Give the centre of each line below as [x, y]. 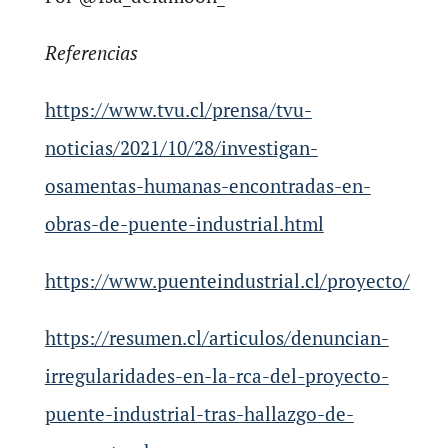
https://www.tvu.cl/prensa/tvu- [178, 109]
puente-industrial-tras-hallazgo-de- [199, 413]
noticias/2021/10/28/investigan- [181, 147]
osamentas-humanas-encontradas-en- [207, 185]
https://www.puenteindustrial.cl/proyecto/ [227, 280]
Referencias [91, 52]
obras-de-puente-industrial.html [184, 223]
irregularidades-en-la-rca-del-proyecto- [216, 375]
